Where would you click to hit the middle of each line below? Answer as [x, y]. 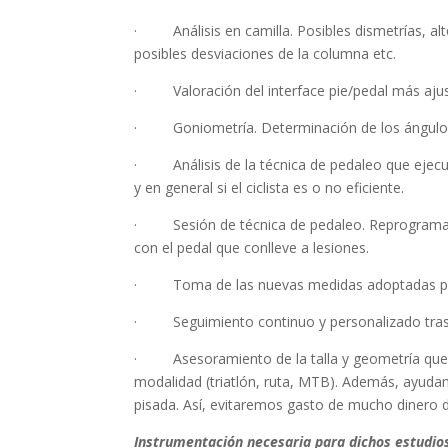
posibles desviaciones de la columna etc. [265, 54]
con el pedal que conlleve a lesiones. [252, 248]
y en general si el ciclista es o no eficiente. [269, 188]
